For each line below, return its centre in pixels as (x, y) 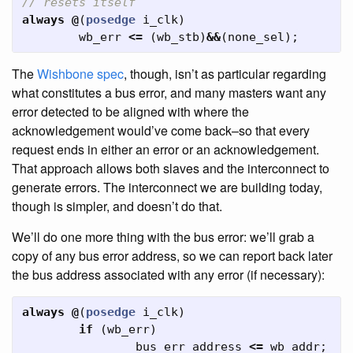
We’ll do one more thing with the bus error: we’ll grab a (163, 237)
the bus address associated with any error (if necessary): (168, 275)
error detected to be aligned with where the (130, 111)
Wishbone (65, 74)
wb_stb (178, 37)
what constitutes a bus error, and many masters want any (169, 93)
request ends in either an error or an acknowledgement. (165, 149)
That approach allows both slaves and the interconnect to (171, 168)
